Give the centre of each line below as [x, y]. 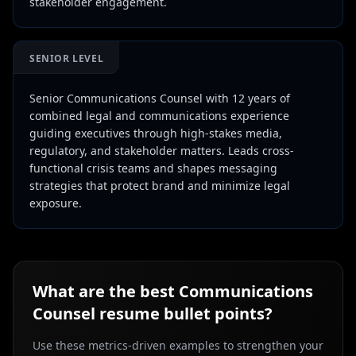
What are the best [106, 291]
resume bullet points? [184, 313]
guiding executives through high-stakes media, [156, 133]
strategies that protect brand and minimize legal [160, 186]
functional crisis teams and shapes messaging [153, 168]
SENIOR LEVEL [67, 58]
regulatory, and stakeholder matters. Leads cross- [162, 151]
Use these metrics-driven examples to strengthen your [178, 345]
